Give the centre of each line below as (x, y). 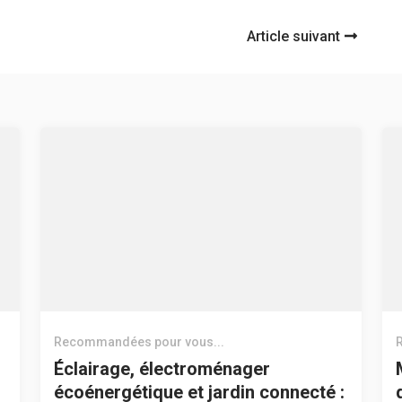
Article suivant (294, 37)
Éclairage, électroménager (162, 369)
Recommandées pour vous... (139, 342)
